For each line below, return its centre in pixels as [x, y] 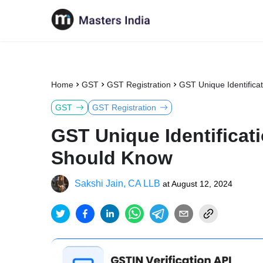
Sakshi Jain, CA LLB [117, 183]
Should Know [112, 158]
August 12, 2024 [202, 184]
